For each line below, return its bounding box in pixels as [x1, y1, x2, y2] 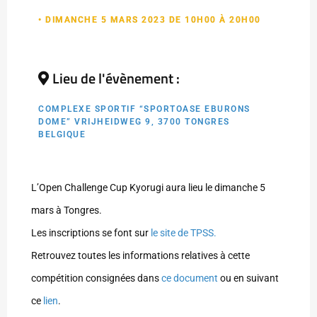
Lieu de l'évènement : [52, 67, 180, 90]
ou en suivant [218, 272, 279, 284]
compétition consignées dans [31, 272, 161, 284]
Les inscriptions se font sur [31, 227, 151, 239]
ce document [161, 272, 218, 284]
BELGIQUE [38, 129, 86, 140]
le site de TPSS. [151, 227, 217, 239]
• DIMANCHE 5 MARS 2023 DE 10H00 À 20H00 [38, 15, 261, 25]
